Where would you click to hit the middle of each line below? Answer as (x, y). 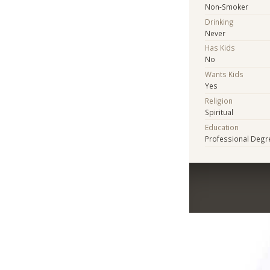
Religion (219, 100)
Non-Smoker (227, 6)
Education (222, 127)
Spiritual (219, 112)
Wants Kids (224, 74)
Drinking (220, 21)
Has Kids (220, 48)
